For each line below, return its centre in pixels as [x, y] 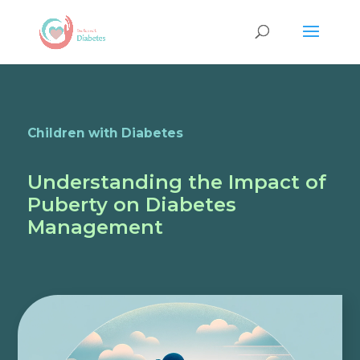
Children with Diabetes [105, 133]
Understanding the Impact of [176, 182]
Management [95, 227]
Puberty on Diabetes [131, 205]
